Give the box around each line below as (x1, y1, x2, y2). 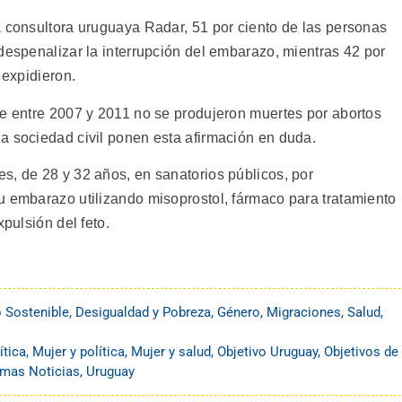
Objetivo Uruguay (217, 343, 318, 360)
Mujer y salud (131, 343, 211, 360)
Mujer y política (32, 343, 125, 360)
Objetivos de (324, 343, 398, 360)
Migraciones (267, 303, 341, 320)
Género (217, 303, 260, 320)
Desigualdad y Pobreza (75, 303, 211, 320)
